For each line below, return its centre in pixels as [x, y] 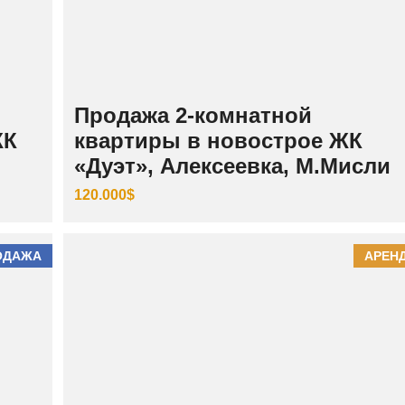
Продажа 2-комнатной [193, 115]
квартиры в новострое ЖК [218, 140]
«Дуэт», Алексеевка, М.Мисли [232, 165]
